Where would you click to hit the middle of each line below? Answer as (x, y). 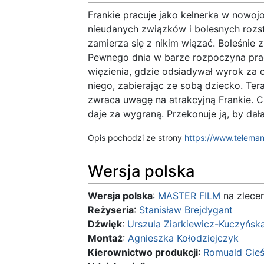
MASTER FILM (189, 196)
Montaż (105, 238)
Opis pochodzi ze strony (136, 138)
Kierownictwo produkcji (143, 253)
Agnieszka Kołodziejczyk (183, 238)
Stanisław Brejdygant (186, 210)
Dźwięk (105, 224)
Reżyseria (111, 210)
